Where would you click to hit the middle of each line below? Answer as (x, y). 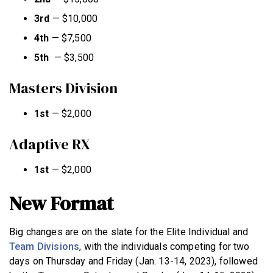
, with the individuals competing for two (165, 246)
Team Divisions (44, 246)
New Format (61, 203)
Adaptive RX (51, 144)
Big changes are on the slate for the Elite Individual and (129, 232)
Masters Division (65, 88)
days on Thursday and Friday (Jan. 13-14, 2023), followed (133, 261)
